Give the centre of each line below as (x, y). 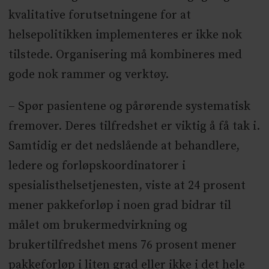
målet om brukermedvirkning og (98, 225)
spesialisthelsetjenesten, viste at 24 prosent (127, 186)
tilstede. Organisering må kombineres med (125, 55)
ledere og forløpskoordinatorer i (97, 166)
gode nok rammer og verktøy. (90, 74)
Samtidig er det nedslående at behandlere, (124, 146)
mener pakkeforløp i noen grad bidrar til (119, 205)
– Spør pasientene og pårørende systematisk (129, 106)
